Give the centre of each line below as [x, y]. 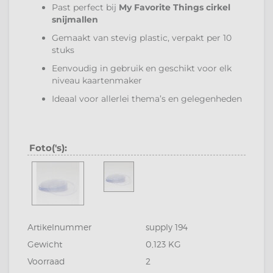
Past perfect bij [85, 7]
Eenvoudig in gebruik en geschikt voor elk [142, 68]
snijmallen [75, 19]
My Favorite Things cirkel [175, 7]
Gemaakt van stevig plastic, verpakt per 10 [142, 38]
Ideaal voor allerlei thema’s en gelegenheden [147, 99]
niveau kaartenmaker [97, 80]
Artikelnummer [59, 227]
